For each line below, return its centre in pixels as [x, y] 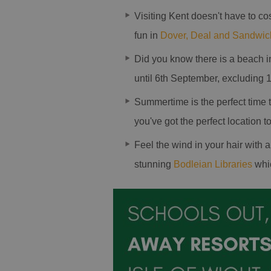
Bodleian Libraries [213, 164]
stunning [154, 164]
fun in [147, 35]
